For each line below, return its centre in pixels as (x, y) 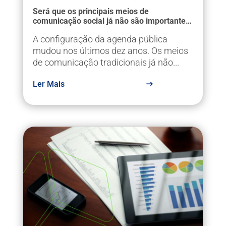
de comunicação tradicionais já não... (106, 62)
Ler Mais (48, 84)
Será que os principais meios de (91, 11)
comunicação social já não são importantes (111, 21)
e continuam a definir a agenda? (91, 30)
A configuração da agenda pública (100, 39)
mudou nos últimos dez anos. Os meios (110, 50)
